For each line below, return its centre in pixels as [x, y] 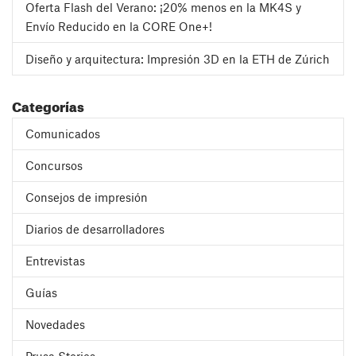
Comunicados [63, 133]
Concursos [54, 165]
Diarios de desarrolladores [95, 228]
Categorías [48, 104]
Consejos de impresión [87, 197]
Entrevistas [55, 260]
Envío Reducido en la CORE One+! [119, 26]
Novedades [55, 324]
